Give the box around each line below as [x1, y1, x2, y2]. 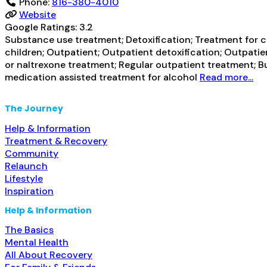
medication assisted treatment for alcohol [5, 70, 200, 83]
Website [19, 8, 56, 21]
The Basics [5, 223, 54, 237]
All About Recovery [5, 249, 92, 262]
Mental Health [5, 236, 69, 249]
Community [5, 147, 58, 160]
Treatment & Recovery [5, 134, 107, 147]
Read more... [200, 70, 253, 83]
